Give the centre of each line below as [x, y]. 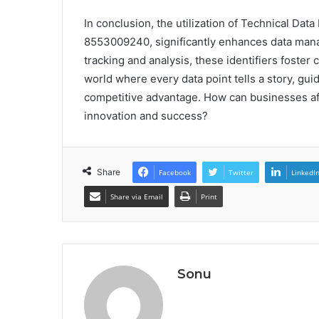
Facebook [175, 173]
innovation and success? [146, 116]
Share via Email [137, 197]
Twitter [241, 173]
